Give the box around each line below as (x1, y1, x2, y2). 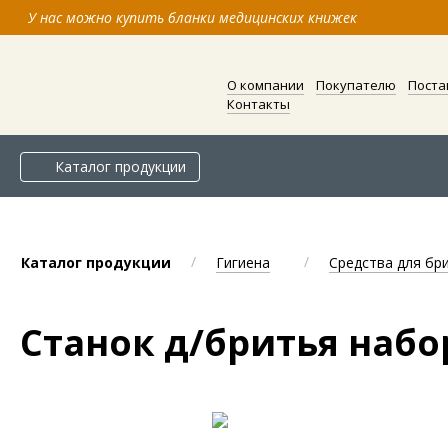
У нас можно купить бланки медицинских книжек (28, 8, 357, 27)
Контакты (226, 95, 290, 113)
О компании (226, 76, 304, 94)
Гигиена (216, 253, 270, 272)
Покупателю (315, 76, 396, 94)
